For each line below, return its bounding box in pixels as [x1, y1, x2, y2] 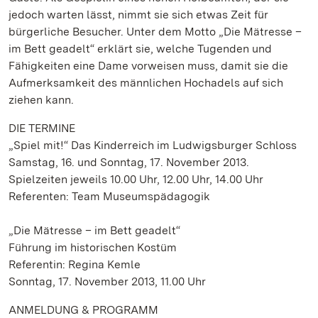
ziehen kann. [9, 93, 74, 106]
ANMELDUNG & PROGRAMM [9, 303, 158, 317]
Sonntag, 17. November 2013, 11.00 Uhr [9, 275, 206, 288]
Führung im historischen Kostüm [9, 241, 177, 254]
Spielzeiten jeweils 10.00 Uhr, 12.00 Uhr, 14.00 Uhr [9, 172, 263, 186]
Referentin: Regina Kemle [9, 258, 141, 271]
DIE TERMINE [9, 121, 75, 135]
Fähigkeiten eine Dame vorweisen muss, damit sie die [9, 59, 288, 72]
